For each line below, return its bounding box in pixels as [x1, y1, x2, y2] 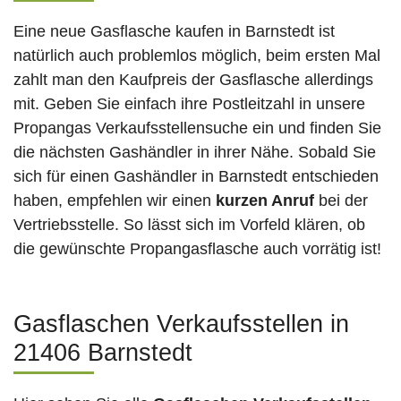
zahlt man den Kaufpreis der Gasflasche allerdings [13, 71, 373, 90]
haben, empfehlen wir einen [13, 192, 216, 210]
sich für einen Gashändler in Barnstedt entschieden [13, 167, 379, 186]
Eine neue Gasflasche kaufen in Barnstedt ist [13, 22, 335, 41]
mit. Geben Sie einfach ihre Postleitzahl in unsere [13, 95, 365, 114]
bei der [314, 192, 368, 210]
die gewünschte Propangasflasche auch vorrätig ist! [13, 240, 381, 259]
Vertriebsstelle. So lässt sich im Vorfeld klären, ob [13, 216, 365, 235]
